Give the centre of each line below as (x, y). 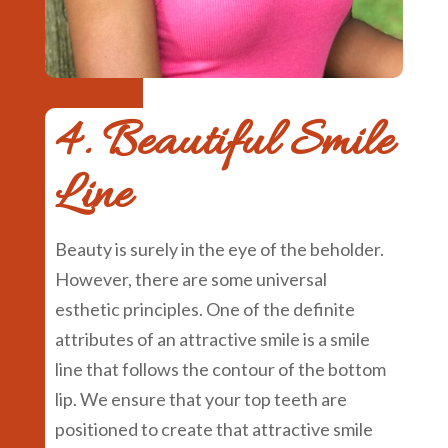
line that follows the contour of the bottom (220, 369)
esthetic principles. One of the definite (204, 309)
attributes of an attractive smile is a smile (212, 339)
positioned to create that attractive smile (213, 429)
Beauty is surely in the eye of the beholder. (219, 249)
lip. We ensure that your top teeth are (200, 399)
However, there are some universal (190, 279)
